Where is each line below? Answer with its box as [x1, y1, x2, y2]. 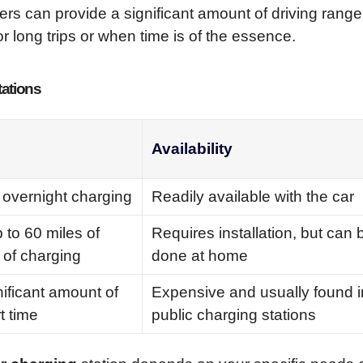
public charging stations [152, 306, 317, 324]
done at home [152, 247, 249, 265]
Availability [152, 140, 233, 158]
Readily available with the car [152, 188, 355, 206]
